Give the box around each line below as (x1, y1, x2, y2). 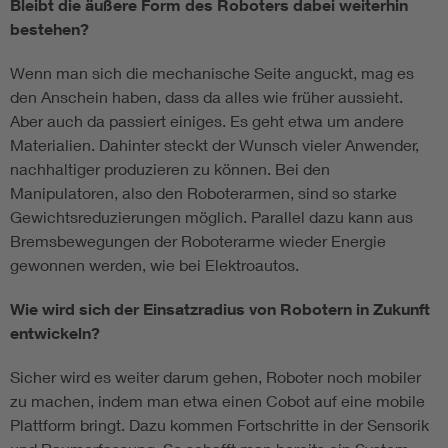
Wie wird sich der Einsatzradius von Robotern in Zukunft (10, 299, 430, 320)
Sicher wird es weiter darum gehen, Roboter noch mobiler (10, 367, 421, 387)
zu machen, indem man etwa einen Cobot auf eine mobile (10, 391, 425, 411)
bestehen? (10, 19, 89, 40)
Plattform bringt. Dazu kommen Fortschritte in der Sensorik (10, 415, 429, 435)
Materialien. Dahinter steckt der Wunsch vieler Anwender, (10, 135, 419, 155)
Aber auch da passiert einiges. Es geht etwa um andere (10, 111, 404, 131)
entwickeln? (10, 323, 100, 344)
